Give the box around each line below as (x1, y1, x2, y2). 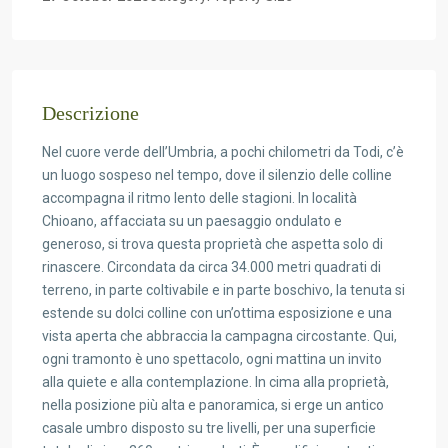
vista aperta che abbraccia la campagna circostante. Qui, (42, 328, 397, 344)
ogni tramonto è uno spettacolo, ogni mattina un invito (42, 351, 382, 367)
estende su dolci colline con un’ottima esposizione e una (42, 305, 392, 321)
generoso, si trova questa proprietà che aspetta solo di (42, 236, 383, 252)
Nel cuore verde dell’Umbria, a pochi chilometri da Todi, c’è (42, 144, 404, 160)
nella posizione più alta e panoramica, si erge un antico (42, 397, 384, 413)
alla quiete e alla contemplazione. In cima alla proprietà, (42, 374, 389, 390)
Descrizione (42, 102, 139, 124)
